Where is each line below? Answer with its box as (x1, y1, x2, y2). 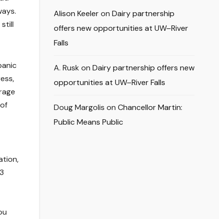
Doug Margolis (53, 102, 105, 113)
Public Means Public (53, 117, 123, 128)
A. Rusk (53, 63, 79, 73)
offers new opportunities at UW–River (53, 23, 188, 34)
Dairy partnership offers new (92, 63, 195, 73)
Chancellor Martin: (117, 102, 182, 113)
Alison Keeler (53, 8, 99, 19)
